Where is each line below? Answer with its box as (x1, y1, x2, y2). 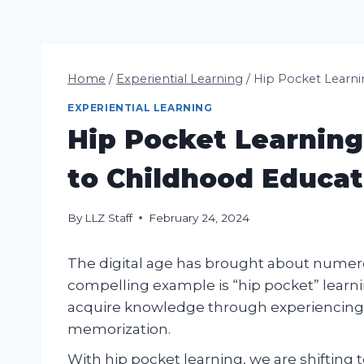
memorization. (67, 320, 171, 337)
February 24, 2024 (149, 210, 250, 224)
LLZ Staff (84, 210, 133, 224)
